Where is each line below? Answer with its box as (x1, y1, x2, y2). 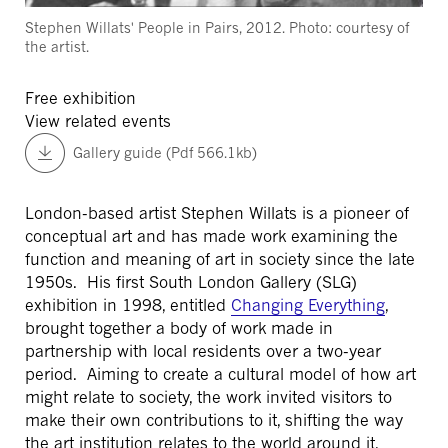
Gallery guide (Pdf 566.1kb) (73, 144, 257, 162)
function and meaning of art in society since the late (25, 248, 415, 269)
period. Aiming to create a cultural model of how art (25, 363, 416, 384)
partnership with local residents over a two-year (25, 340, 381, 361)
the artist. (25, 37, 89, 55)
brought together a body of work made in (25, 317, 333, 338)
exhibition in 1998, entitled (25, 294, 231, 315)
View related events (25, 110, 171, 131)
